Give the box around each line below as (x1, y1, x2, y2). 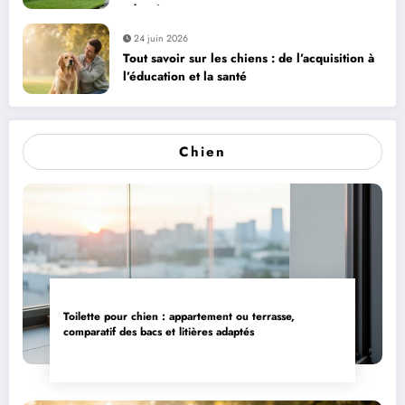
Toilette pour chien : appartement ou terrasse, (63, 307, 295, 325)
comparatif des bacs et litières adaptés (63, 323, 254, 340)
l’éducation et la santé (123, 68, 247, 86)
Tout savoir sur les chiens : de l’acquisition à (123, 50, 374, 68)
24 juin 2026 (134, 32, 188, 46)
